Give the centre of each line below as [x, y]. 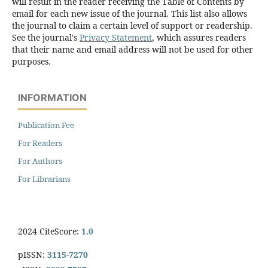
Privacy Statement [116, 38]
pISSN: [31, 255]
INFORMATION [52, 98]
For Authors [40, 161]
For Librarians [44, 179]
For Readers [40, 143]
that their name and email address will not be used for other [133, 50]
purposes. [31, 62]
